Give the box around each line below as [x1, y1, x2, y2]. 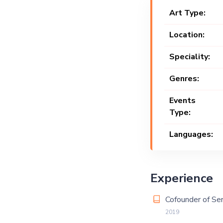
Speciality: [169, 51, 210, 62]
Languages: [169, 129, 213, 140]
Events [169, 95, 196, 106]
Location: [169, 29, 205, 40]
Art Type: [169, 7, 206, 18]
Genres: [169, 73, 199, 84]
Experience [150, 170, 213, 186]
